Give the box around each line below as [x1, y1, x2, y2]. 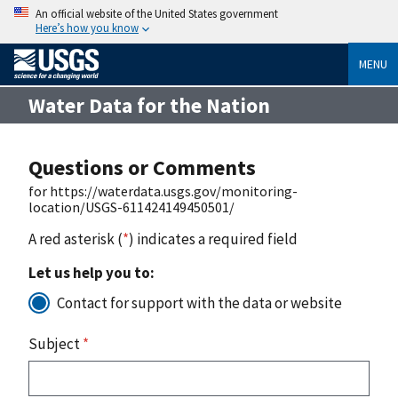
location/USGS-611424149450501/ [28, 197, 235, 216]
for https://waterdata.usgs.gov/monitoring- [28, 181, 298, 200]
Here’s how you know [36, 20, 139, 35]
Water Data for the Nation [28, 92, 270, 118]
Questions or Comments [28, 153, 256, 181]
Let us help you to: [28, 262, 155, 283]
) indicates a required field [129, 228, 298, 249]
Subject [28, 333, 83, 354]
